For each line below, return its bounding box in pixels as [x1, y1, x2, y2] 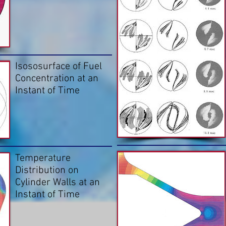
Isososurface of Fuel [15, 61, 102, 73]
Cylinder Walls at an [15, 176, 100, 189]
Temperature [15, 152, 71, 164]
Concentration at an [15, 73, 98, 85]
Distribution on [15, 164, 79, 177]
